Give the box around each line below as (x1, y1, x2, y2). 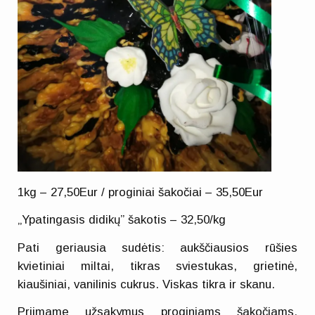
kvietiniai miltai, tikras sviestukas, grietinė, (18, 259, 297, 273)
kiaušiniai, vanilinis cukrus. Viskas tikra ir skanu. (18, 277, 276, 291)
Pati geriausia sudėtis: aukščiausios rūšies (18, 240, 297, 255)
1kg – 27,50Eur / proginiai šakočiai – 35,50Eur (18, 185, 264, 199)
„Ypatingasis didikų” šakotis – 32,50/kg (18, 213, 226, 227)
